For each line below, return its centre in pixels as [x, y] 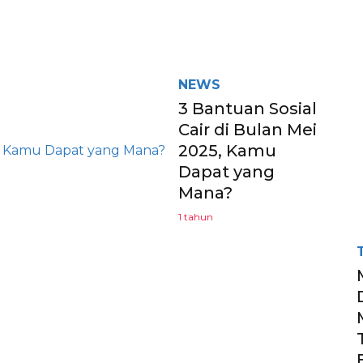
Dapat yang [226, 171]
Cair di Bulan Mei [248, 129]
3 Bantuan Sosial [248, 108]
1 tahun [196, 216]
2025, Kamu [227, 150]
